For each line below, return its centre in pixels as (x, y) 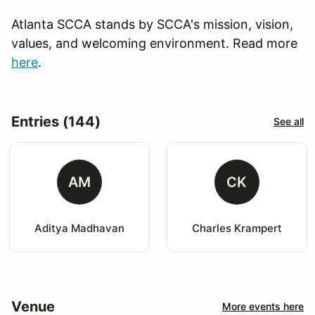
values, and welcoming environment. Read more (154, 43)
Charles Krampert (237, 228)
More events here (263, 307)
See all (289, 122)
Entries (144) (56, 121)
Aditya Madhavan (79, 228)
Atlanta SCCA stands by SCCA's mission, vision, (152, 24)
